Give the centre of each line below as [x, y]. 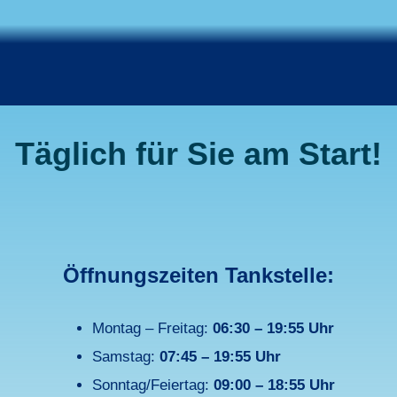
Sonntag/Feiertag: [153, 385]
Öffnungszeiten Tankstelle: [198, 276]
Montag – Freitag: [152, 329]
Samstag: [126, 357]
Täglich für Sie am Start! [198, 154]
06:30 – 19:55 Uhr [273, 329]
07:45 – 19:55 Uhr [220, 357]
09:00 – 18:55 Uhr [274, 385]
